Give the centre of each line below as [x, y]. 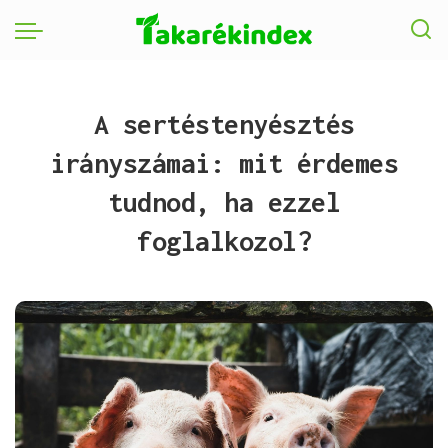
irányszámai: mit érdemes [224, 163]
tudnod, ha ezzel [224, 202]
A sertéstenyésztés [224, 124]
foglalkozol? [224, 241]
